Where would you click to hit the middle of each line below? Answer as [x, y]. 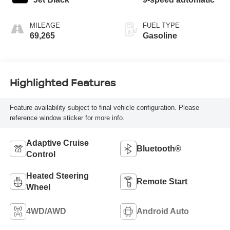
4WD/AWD [46, 211]
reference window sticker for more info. [67, 118]
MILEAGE [45, 25]
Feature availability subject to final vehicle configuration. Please [104, 108]
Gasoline [160, 35]
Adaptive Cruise [57, 143]
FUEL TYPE [161, 25]
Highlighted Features [62, 83]
